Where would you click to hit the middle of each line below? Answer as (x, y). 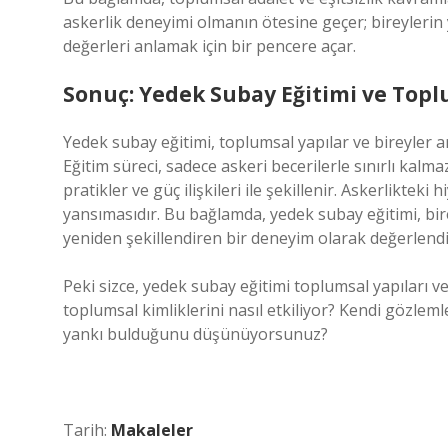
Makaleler (152, 430)
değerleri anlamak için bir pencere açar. (209, 46)
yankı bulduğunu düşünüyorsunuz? (195, 334)
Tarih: (87, 430)
